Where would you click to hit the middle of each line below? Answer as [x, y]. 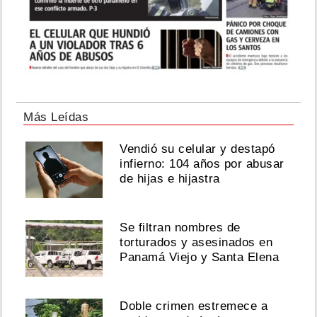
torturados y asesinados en [196, 242]
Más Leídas [56, 117]
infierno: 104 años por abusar [202, 163]
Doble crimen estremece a [194, 306]
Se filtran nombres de [180, 227]
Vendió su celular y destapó [197, 149]
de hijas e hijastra [170, 178]
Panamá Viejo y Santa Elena [200, 257]
